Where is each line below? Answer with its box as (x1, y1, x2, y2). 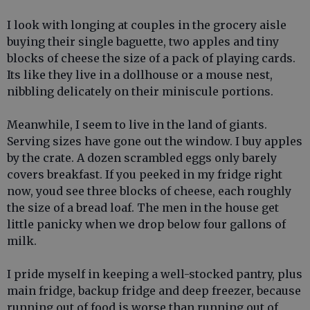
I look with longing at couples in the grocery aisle (7, 18, 286, 32)
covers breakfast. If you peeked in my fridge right (7, 167, 282, 181)
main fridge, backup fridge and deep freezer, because (7, 284, 301, 298)
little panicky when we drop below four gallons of (7, 217, 286, 231)
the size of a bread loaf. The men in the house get (7, 201, 279, 215)
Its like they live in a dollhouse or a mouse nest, (7, 68, 273, 82)
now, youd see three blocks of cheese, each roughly (7, 184, 291, 198)
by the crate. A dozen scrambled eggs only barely (7, 151, 277, 165)
